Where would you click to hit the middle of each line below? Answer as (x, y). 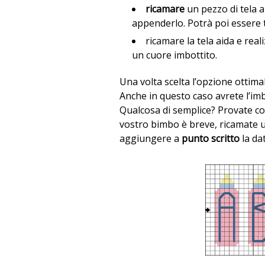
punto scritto (211, 139)
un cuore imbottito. (175, 55)
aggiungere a (151, 139)
